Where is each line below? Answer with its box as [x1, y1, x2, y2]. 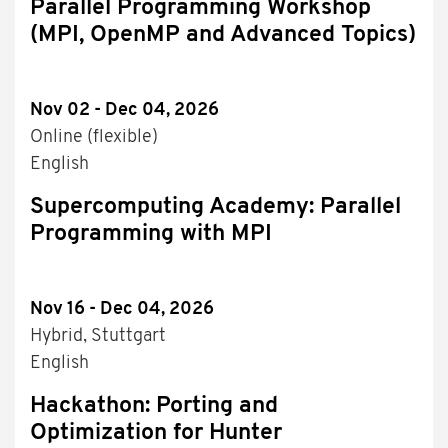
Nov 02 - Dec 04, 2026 [30, 101, 219, 121]
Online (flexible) [30, 128, 158, 148]
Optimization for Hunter [30, 422, 282, 446]
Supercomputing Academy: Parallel [30, 196, 401, 220]
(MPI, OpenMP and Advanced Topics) [30, 24, 416, 48]
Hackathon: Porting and [30, 395, 278, 419]
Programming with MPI [30, 223, 272, 247]
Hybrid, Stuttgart [30, 327, 166, 347]
